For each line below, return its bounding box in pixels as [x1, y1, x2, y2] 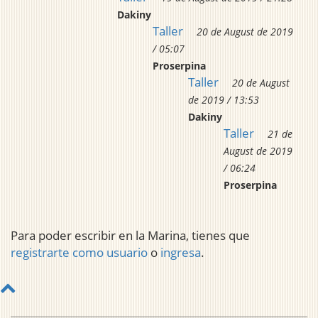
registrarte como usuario [11, 244, 148, 261]
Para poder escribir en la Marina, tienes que [11, 227, 250, 244]
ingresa [160, 244, 201, 261]
